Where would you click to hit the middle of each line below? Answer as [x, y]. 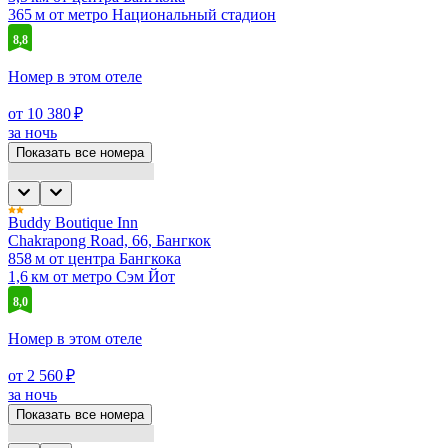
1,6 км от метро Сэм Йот [91, 276]
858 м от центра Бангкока [94, 258]
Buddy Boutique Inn [73, 222]
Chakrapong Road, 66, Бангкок [109, 240]
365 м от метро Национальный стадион [142, 14]
